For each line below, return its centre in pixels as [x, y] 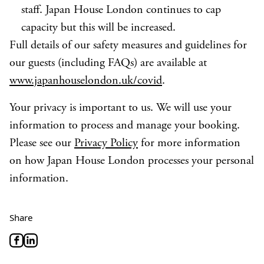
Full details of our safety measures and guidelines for [128, 46]
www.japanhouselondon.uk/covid [86, 81]
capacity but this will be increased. [98, 28]
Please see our [42, 143]
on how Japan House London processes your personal [132, 161]
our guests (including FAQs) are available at [108, 63]
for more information [189, 143]
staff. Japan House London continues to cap [121, 10]
